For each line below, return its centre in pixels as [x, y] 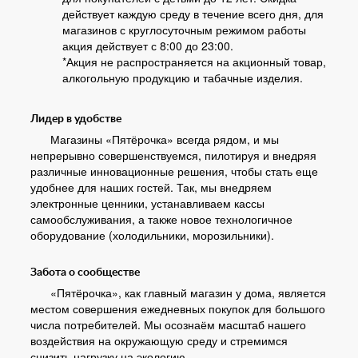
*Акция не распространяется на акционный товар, [194, 62]
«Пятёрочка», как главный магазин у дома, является [188, 292]
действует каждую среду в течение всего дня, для [193, 14]
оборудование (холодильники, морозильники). [152, 235]
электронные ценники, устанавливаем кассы [147, 203]
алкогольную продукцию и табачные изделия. [183, 78]
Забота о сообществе [85, 272]
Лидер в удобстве [76, 119]
